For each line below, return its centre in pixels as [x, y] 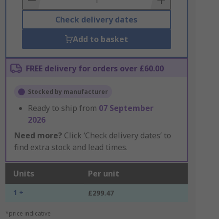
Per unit [103, 174]
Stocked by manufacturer [68, 92]
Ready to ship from [63, 108]
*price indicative [28, 213]
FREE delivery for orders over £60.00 [95, 68]
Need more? [38, 135]
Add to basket [100, 39]
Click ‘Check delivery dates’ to [116, 135]
